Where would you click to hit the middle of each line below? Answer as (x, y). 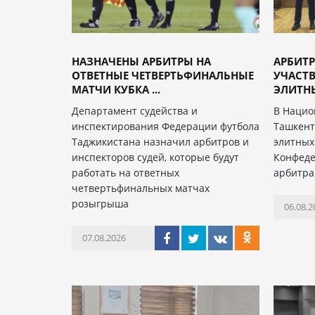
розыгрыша (100, 203)
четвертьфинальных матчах (141, 188)
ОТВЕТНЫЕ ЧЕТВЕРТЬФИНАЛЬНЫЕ (163, 75)
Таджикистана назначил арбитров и (160, 141)
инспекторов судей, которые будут (155, 157)
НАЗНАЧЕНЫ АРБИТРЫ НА (141, 61)
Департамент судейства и (135, 110)
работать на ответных (126, 172)
